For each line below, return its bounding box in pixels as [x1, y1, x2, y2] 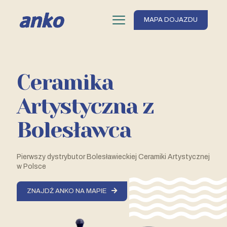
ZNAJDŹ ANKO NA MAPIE [27, 187, 106, 195]
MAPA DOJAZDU [144, 16, 198, 23]
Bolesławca [17, 118, 131, 142]
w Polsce [17, 163, 46, 170]
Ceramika [17, 70, 113, 95]
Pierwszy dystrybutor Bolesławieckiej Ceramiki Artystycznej [17, 153, 210, 161]
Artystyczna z [17, 94, 154, 119]
